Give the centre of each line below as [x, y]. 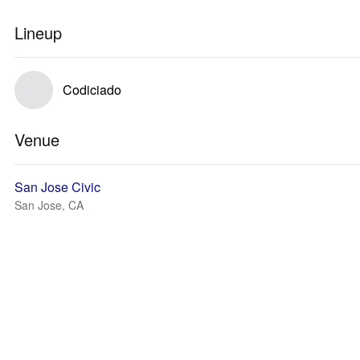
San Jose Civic [57, 187]
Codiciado [92, 90]
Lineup [38, 33]
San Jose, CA [49, 205]
